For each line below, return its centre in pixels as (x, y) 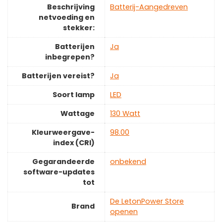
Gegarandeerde (63, 162)
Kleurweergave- (63, 133)
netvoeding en (67, 18)
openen (124, 212)
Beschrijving (71, 7)
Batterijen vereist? (58, 76)
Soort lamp (74, 95)
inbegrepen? (70, 57)
